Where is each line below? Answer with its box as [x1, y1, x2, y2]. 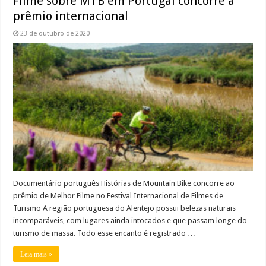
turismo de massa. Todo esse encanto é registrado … [13, 228, 196, 237]
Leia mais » [20, 249, 53, 258]
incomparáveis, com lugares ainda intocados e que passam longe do [13, 216, 248, 225]
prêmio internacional [13, 8, 129, 23]
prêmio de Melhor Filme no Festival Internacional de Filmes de [13, 191, 224, 200]
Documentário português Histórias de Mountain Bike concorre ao [13, 178, 235, 188]
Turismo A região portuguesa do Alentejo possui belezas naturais [13, 203, 236, 213]
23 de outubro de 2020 [20, 29, 90, 37]
